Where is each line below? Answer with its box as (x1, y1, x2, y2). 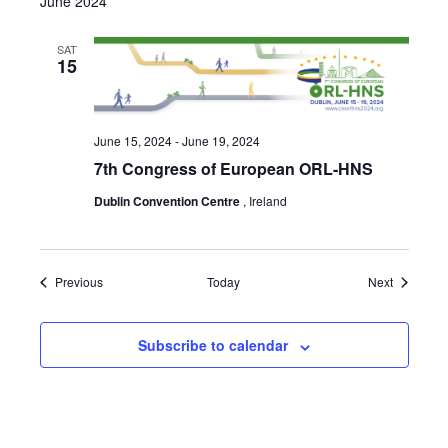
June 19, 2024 (181, 132, 260, 150)
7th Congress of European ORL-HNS (93, 157, 373, 181)
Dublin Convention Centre (93, 192, 243, 211)
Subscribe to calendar (138, 335, 288, 356)
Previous (54, 273, 103, 291)
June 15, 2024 (93, 132, 172, 150)
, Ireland (242, 192, 287, 210)
